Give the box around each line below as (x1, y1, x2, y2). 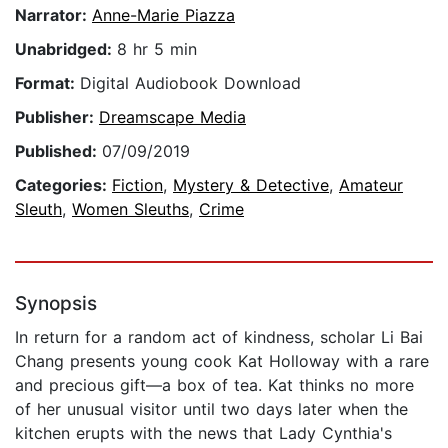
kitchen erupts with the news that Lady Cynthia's (15, 423, 392, 444)
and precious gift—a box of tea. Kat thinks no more (15, 375, 414, 396)
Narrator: (15, 5, 92, 26)
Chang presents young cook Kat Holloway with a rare (15, 351, 429, 372)
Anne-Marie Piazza (92, 5, 235, 26)
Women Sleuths (72, 199, 189, 220)
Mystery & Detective (173, 175, 329, 196)
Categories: (15, 175, 112, 196)
